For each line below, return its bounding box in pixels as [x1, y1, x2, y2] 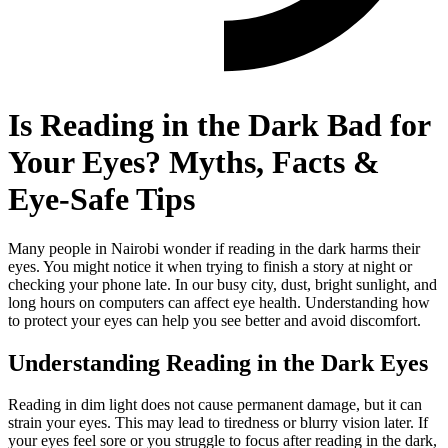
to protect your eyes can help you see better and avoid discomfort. [8, 311, 421, 329]
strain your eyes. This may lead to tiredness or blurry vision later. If [8, 414, 428, 432]
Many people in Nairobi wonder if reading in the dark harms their [8, 239, 420, 257]
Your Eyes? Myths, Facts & [8, 144, 380, 181]
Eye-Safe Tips [8, 181, 195, 218]
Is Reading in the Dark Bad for [8, 107, 430, 144]
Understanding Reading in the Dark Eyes [8, 349, 428, 376]
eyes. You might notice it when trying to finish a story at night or [8, 257, 412, 275]
